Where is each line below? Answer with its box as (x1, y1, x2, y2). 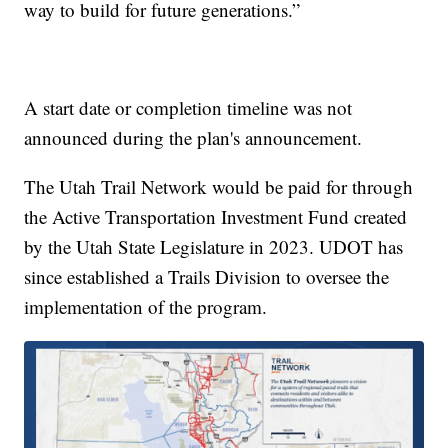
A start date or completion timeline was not (24, 95, 353, 121)
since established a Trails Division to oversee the (24, 264, 390, 290)
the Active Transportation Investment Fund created (24, 204, 408, 230)
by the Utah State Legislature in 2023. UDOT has (24, 234, 404, 260)
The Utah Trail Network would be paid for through (24, 174, 414, 200)
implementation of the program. (24, 294, 268, 320)
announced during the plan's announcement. (24, 125, 363, 151)
